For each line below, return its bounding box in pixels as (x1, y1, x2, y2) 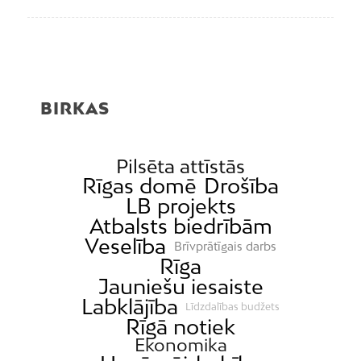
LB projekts (125, 193, 236, 219)
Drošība (204, 173, 280, 199)
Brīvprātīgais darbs (173, 239, 276, 253)
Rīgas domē (81, 173, 197, 199)
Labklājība (81, 294, 178, 320)
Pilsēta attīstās (116, 155, 245, 178)
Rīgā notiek (126, 314, 235, 340)
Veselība (85, 234, 167, 259)
